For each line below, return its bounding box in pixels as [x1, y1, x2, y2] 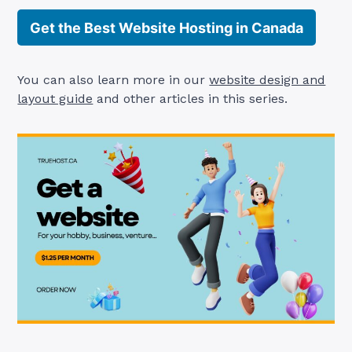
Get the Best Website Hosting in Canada [30, 19, 304, 36]
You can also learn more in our [17, 71, 210, 87]
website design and [209, 71, 326, 87]
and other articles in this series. [93, 90, 288, 106]
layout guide [17, 90, 93, 106]
